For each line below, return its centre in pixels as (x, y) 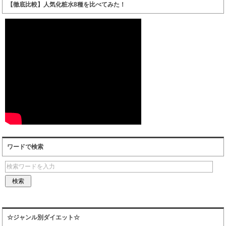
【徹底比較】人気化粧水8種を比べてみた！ (66, 5)
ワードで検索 (25, 147)
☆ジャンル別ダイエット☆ (43, 218)
